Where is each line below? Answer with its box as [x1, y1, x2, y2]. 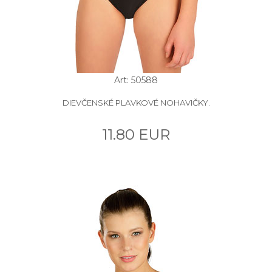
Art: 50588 [114, 74, 158, 86]
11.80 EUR [102, 125, 170, 143]
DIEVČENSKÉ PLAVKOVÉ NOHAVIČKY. [62, 97, 210, 107]
